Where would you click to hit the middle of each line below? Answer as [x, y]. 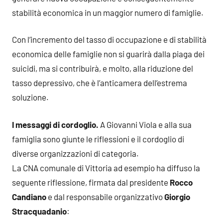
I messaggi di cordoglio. [55, 124]
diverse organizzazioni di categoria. [75, 153]
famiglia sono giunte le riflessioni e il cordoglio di [98, 139]
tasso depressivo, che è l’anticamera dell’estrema [100, 83]
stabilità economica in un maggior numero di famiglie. [108, 12]
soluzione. [30, 97]
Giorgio [177, 196]
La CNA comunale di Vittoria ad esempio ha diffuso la [106, 167]
